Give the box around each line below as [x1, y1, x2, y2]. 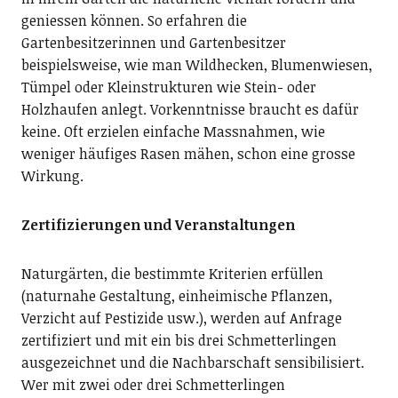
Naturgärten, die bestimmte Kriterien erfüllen [20, 264, 323, 283]
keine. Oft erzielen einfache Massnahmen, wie [20, 122, 325, 141]
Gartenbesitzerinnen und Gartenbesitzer [20, 33, 286, 52]
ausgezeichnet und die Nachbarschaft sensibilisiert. [20, 353, 364, 372]
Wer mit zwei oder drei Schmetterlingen [20, 375, 285, 394]
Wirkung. [20, 166, 84, 186]
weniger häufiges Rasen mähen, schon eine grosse [20, 144, 355, 163]
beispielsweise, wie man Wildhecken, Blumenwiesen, [20, 55, 372, 75]
